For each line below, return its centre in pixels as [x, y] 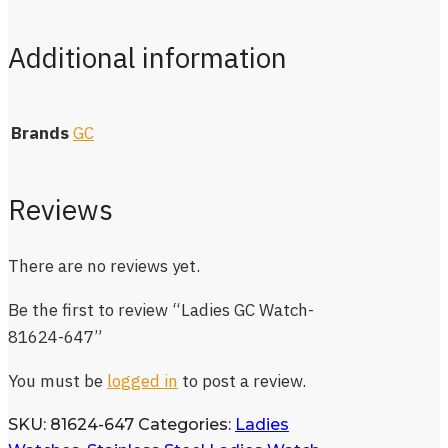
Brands [40, 133]
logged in [142, 380]
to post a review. [242, 380]
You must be [57, 380]
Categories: [186, 424]
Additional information [147, 57]
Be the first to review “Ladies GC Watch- [161, 309]
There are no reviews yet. [104, 265]
